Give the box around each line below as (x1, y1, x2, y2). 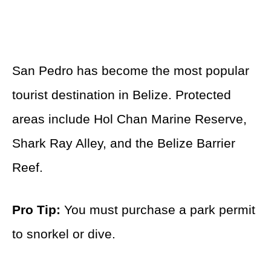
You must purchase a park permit (60, 203, 255, 217)
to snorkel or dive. (12, 227, 116, 241)
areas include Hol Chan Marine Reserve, (12, 112, 247, 126)
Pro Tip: (12, 203, 60, 217)
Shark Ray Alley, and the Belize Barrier (12, 136, 235, 150)
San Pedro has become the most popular (12, 64, 249, 77)
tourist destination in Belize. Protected (12, 88, 231, 102)
